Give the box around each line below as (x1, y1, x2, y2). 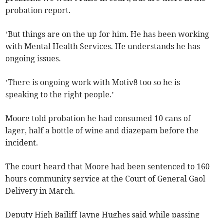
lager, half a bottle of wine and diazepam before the (5, 126, 199, 136)
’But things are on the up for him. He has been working (5, 29, 210, 39)
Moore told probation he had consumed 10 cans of (5, 113, 191, 124)
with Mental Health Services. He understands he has (5, 41, 200, 52)
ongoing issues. (5, 54, 61, 64)
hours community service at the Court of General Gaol (5, 174, 206, 184)
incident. (5, 138, 38, 148)
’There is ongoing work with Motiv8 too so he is (5, 77, 181, 88)
